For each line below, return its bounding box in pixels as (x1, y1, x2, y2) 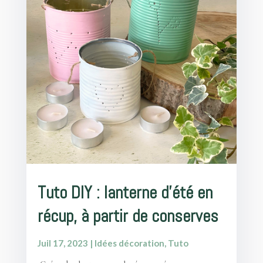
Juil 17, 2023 (37, 237, 88, 248)
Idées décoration (94, 237, 164, 248)
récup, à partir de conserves (37, 205, 218, 227)
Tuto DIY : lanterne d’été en (37, 181, 213, 204)
